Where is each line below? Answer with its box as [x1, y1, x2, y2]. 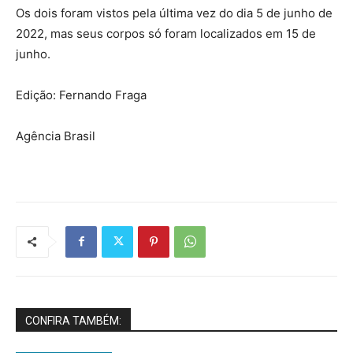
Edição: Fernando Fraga [16, 87, 147, 102]
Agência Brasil [16, 128, 95, 143]
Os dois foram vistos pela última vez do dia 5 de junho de [16, 5, 333, 20]
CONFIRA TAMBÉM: [25, 314, 121, 327]
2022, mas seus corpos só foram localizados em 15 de [16, 25, 316, 41]
